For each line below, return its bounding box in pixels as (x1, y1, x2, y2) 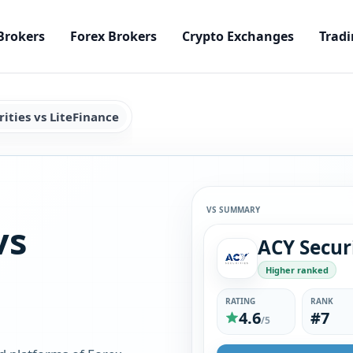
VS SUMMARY (206, 204, 261, 215)
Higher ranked (266, 264, 329, 276)
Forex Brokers (69, 28, 157, 45)
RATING (225, 295, 256, 307)
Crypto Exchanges (181, 28, 294, 45)
